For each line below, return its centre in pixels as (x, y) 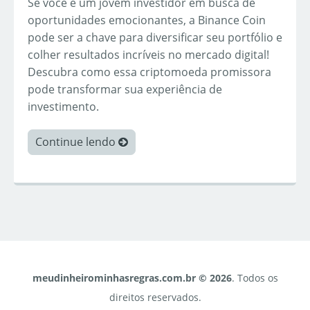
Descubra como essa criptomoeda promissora (149, 72)
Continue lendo (77, 142)
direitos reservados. (155, 298)
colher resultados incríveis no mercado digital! (148, 55)
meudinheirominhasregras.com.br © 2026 (132, 278)
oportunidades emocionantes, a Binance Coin (147, 20)
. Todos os (255, 278)
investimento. (63, 107)
